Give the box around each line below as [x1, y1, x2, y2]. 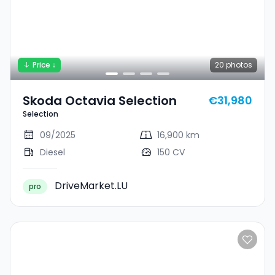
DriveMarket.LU [55, 179, 128, 193]
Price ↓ [33, 60, 56, 70]
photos [224, 60, 252, 70]
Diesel [40, 146, 65, 158]
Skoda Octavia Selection [23, 92, 177, 109]
